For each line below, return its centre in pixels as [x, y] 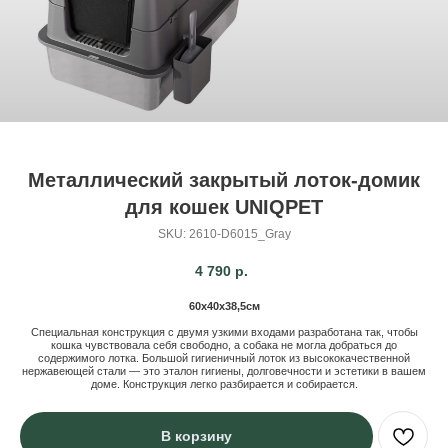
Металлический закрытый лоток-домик [224, 180]
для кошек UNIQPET [224, 207]
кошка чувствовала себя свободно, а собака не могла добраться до [224, 345]
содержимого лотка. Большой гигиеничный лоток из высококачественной [224, 358]
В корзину [196, 435]
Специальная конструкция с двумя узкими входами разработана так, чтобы [224, 332]
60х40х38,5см [224, 306]
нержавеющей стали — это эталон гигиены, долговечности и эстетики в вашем [224, 371]
